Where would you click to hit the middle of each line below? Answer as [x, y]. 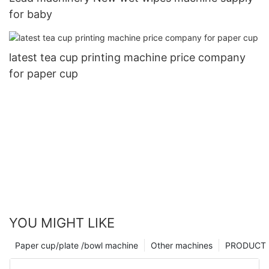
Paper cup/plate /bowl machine [77, 246]
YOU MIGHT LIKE [62, 223]
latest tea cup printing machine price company [127, 58]
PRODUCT [246, 246]
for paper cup [44, 74]
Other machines [182, 246]
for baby [31, 14]
